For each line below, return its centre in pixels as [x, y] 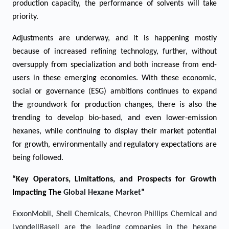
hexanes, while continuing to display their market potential [114, 131]
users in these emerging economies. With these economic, [114, 78]
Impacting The [38, 193]
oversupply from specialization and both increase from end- [114, 65]
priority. [25, 17]
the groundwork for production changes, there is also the [114, 105]
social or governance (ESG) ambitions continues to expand [114, 91]
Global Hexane [89, 193]
